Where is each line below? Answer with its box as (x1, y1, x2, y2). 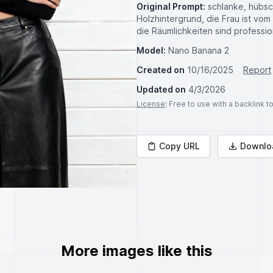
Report (243, 65, 271, 75)
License (136, 99, 165, 108)
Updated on (136, 84, 186, 94)
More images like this (60, 242, 213, 260)
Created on (136, 65, 185, 75)
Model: (136, 45, 166, 55)
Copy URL (159, 141, 200, 151)
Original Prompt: (136, 1, 205, 12)
